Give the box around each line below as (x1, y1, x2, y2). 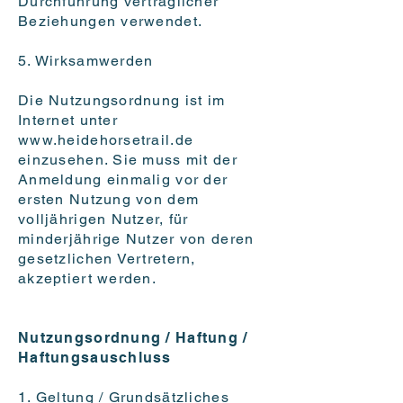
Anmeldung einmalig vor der (18, 171, 228, 189)
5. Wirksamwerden (18, 52, 154, 70)
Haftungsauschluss (18, 349, 172, 367)
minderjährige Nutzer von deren (18, 230, 255, 248)
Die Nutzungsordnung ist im (18, 92, 226, 110)
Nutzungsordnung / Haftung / (18, 329, 248, 347)
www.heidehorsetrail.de (18, 131, 194, 149)
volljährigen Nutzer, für (18, 210, 189, 228)
